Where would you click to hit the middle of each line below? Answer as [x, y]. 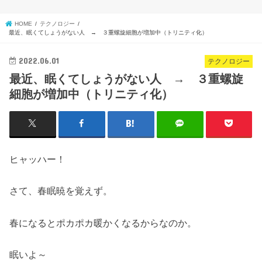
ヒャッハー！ [38, 159]
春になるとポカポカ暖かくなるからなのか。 [103, 223]
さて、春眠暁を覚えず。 [61, 191]
